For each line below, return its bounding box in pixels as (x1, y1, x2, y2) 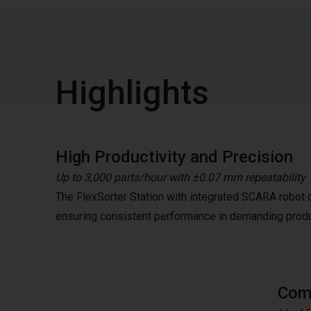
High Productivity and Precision (56, 147, 293, 167)
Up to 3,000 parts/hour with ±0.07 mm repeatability (56, 171, 305, 184)
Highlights (56, 73, 209, 112)
